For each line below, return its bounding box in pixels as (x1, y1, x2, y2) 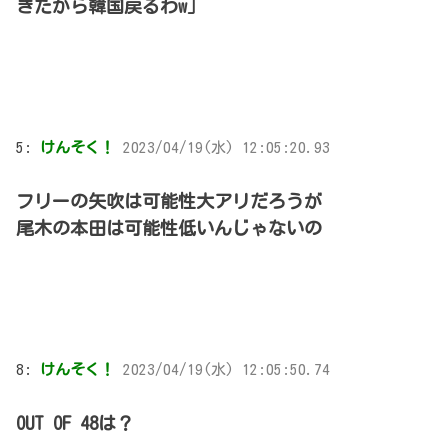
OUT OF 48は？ (16, 413, 134, 432)
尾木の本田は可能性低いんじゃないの (16, 218, 322, 237)
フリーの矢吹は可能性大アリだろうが (16, 191, 322, 210)
